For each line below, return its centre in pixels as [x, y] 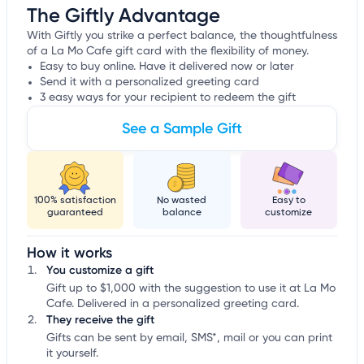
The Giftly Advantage [123, 15]
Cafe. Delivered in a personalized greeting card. [173, 304]
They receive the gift [100, 320]
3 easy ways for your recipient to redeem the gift [168, 98]
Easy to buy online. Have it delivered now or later [167, 67]
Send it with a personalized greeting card [149, 82]
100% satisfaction [76, 201]
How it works [69, 253]
